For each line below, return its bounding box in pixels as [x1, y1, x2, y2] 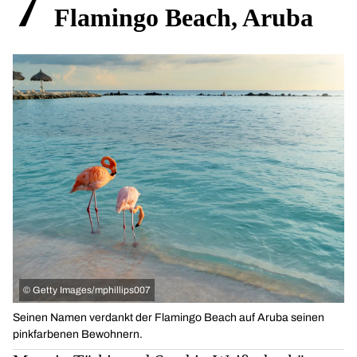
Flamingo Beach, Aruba [54, 3, 313, 33]
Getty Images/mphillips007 [33, 284, 151, 296]
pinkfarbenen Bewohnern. [13, 328, 143, 341]
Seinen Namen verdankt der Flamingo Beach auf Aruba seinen [13, 312, 324, 324]
